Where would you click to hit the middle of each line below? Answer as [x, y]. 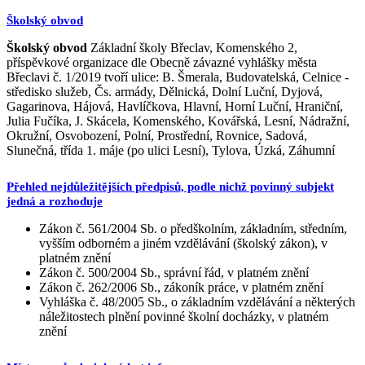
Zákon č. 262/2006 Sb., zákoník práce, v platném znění [181, 287]
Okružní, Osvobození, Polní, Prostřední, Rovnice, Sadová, [157, 135]
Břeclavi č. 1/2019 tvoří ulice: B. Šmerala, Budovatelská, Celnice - [178, 77]
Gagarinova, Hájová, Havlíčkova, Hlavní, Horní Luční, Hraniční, [175, 106]
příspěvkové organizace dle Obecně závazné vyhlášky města [162, 62]
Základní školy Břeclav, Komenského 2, [192, 47]
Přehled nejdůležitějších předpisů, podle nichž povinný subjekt [170, 186]
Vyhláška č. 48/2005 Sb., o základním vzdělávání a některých [197, 301]
